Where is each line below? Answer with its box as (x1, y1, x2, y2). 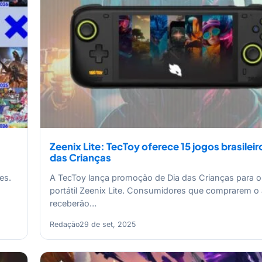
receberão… (50, 198, 96, 209)
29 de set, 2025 (80, 219, 136, 229)
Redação (50, 219, 80, 229)
